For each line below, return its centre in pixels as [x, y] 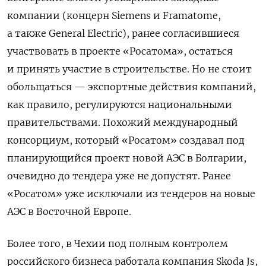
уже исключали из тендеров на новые [159, 193]
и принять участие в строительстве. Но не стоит [129, 69]
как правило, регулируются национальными [120, 104]
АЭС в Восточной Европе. [69, 211]
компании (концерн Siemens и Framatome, [114, 15]
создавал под [211, 140]
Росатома [153, 51]
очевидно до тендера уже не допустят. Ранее [119, 175]
